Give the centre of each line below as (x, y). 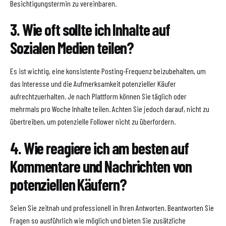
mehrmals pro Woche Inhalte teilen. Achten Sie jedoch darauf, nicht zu (110, 109)
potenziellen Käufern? (68, 184)
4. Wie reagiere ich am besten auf (100, 148)
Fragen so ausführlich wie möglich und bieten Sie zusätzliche (98, 220)
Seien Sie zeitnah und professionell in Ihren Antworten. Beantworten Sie (112, 207)
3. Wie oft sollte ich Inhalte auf (90, 30)
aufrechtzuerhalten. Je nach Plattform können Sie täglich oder (98, 96)
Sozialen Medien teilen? (72, 48)
